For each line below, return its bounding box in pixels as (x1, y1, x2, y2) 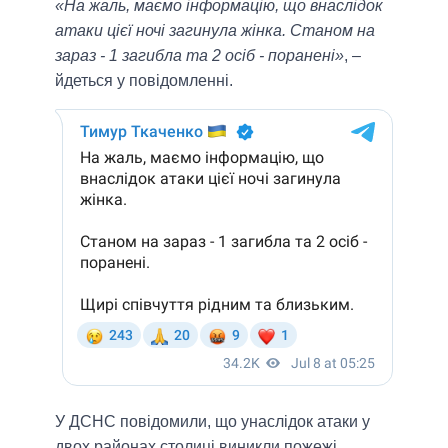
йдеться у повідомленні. (55, 72, 233, 90)
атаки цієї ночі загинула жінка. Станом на (55, 22, 375, 40)
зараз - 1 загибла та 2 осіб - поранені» (55, 47, 344, 65)
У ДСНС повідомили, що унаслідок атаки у (55, 413, 370, 431)
